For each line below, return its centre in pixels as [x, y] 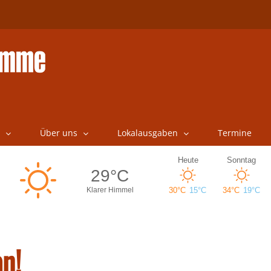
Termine [234, 133]
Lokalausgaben [147, 133]
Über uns [58, 133]
